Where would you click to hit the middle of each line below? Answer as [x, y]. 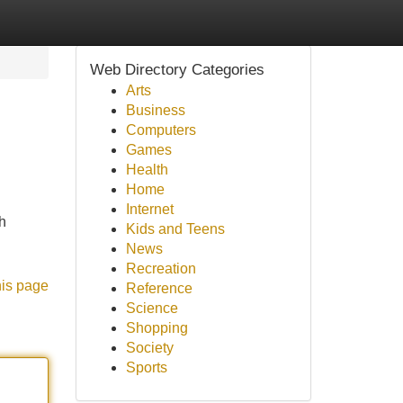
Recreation [161, 269]
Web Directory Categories [177, 70]
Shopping [157, 328]
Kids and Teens [175, 229]
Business [155, 110]
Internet [149, 209]
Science [152, 308]
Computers [161, 130]
